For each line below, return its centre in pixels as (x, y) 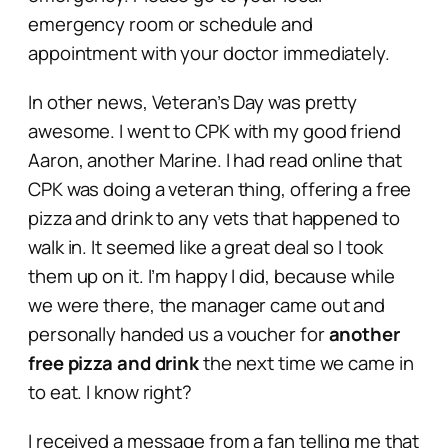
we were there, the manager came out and (207, 304)
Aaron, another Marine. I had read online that (215, 159)
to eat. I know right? (110, 391)
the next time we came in (306, 362)
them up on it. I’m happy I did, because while (211, 275)
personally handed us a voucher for (178, 333)
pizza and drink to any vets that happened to (214, 217)
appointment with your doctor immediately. (209, 52)
